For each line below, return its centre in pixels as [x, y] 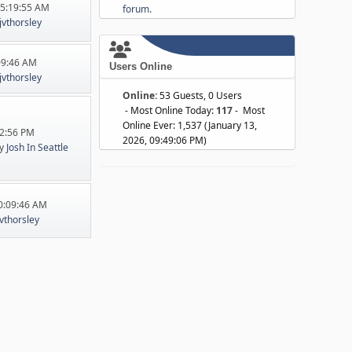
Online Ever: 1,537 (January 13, [190, 125]
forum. [137, 9]
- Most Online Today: [169, 110]
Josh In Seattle [37, 147]
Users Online [141, 66]
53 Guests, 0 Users [201, 95]
